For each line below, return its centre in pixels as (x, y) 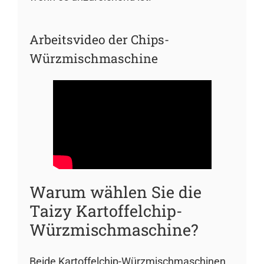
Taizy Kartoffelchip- (106, 210)
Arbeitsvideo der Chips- (99, 39)
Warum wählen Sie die (115, 192)
